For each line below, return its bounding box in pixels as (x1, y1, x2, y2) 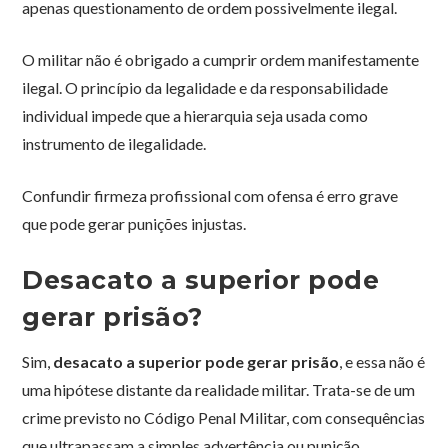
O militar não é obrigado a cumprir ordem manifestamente (22, 50, 420, 70)
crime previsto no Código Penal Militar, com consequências (22, 408, 426, 428)
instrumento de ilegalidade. (22, 134, 207, 154)
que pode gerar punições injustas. (22, 214, 247, 234)
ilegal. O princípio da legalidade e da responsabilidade (22, 78, 389, 98)
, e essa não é (339, 352, 426, 372)
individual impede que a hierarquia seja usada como (22, 106, 369, 126)
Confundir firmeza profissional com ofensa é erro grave (22, 186, 399, 206)
